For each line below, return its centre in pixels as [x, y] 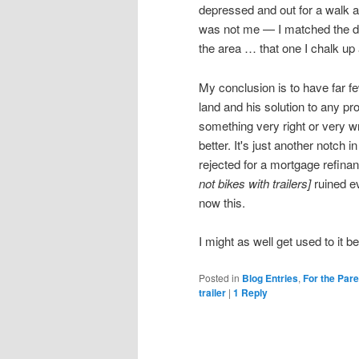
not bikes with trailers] [255, 183]
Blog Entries [270, 278]
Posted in [219, 277]
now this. [222, 202]
